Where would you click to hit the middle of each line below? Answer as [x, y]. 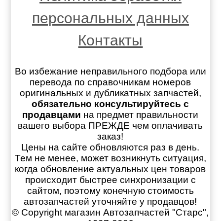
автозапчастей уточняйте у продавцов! [110, 202]
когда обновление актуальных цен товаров [110, 169]
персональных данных [110, 18]
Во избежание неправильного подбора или [110, 72]
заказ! [110, 137]
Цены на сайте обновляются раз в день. [110, 147]
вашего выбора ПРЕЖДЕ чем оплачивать [110, 126]
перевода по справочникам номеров [110, 82]
